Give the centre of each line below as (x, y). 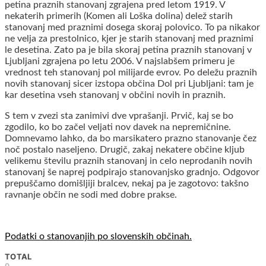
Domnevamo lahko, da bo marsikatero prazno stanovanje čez (131, 139)
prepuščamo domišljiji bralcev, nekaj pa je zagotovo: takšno (127, 184)
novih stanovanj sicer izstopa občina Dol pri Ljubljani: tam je (129, 84)
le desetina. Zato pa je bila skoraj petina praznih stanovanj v (128, 50)
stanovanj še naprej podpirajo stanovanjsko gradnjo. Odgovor (132, 172)
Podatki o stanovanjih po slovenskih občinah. (98, 237)
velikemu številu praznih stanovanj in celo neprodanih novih (129, 161)
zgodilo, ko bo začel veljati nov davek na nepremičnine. (118, 127)
